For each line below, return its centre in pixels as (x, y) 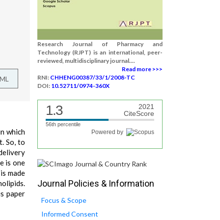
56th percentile (63, 124)
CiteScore (139, 113)
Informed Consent (70, 214)
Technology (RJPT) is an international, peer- (100, 52)
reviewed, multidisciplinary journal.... (86, 61)
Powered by (109, 132)
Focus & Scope (64, 200)
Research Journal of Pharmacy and (100, 44)
